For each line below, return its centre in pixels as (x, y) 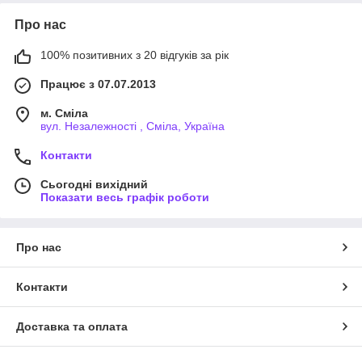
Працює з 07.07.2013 (98, 84)
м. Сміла (64, 114)
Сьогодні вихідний (94, 185)
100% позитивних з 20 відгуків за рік (135, 55)
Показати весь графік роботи (125, 198)
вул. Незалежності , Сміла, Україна (133, 126)
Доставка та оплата (72, 327)
